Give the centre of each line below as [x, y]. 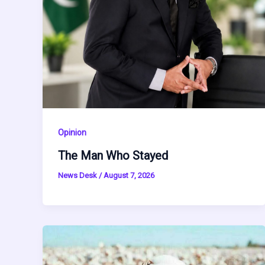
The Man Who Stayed [113, 156]
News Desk [78, 176]
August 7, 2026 [129, 176]
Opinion [72, 132]
